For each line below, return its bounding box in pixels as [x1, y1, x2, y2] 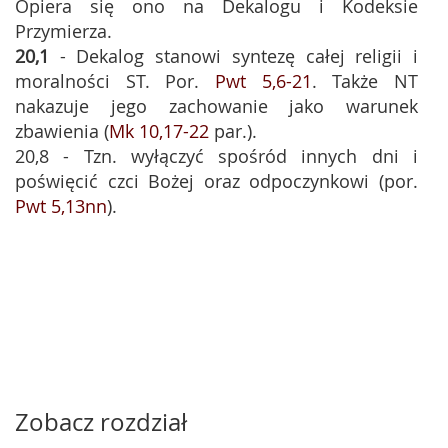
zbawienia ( [15, 119, 109, 143]
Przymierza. [15, 19, 112, 43]
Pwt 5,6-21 [215, 69, 312, 93]
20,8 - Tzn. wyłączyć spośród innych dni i [15, 144, 418, 168]
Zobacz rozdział [15, 406, 187, 438]
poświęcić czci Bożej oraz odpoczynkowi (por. [15, 169, 418, 193]
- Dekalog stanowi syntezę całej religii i [49, 44, 418, 68]
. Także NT [311, 69, 419, 93]
